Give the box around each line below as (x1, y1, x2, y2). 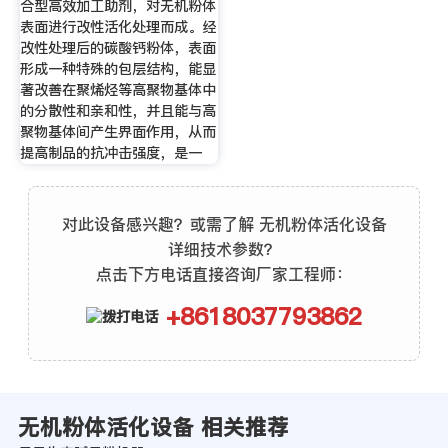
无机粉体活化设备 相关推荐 (17, 412, 289, 443)
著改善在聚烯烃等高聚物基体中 (19, 80, 216, 101)
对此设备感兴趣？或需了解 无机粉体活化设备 (61, 212, 387, 235)
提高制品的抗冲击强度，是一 (19, 143, 202, 164)
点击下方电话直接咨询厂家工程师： (96, 262, 352, 285)
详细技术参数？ (168, 237, 280, 260)
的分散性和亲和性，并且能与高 (19, 101, 216, 122)
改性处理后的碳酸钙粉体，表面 (19, 38, 216, 59)
